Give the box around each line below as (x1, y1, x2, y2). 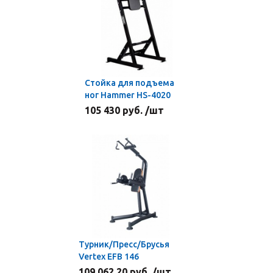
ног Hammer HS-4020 (85, 90, 171, 100)
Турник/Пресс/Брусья (79, 239, 169, 249)
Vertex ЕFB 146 (79, 252, 139, 261)
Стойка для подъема (85, 78, 174, 88)
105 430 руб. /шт (85, 105, 164, 116)
